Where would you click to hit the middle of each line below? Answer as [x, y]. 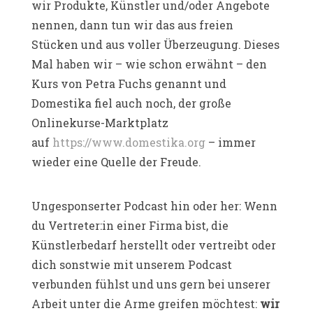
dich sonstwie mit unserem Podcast [132, 264]
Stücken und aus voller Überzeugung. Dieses [155, 44]
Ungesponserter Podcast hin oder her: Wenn [154, 205]
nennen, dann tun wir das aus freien [132, 24]
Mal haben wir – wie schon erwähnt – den [149, 64]
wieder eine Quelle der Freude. [116, 161]
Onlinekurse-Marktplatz [100, 122]
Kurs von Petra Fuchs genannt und [129, 83]
